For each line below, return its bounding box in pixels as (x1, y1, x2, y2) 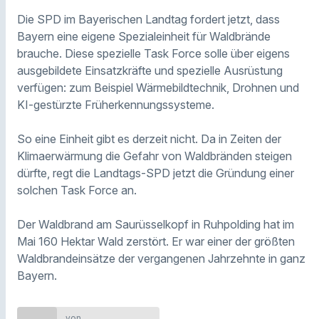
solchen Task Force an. (17, 182, 137, 197)
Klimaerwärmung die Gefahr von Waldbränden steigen (17, 148, 292, 163)
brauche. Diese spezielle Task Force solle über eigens (17, 46, 290, 61)
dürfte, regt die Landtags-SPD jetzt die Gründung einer (17, 165, 294, 180)
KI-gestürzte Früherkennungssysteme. (17, 97, 214, 112)
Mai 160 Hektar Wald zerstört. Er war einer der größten (17, 234, 295, 249)
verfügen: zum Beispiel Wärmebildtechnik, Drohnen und (17, 80, 299, 95)
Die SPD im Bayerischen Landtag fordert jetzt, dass (17, 11, 280, 26)
